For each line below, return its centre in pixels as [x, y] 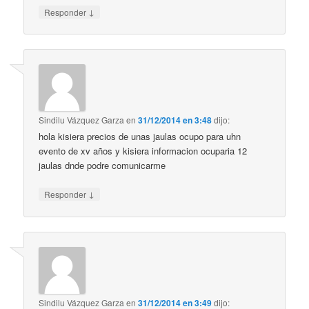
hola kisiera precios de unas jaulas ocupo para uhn [140, 137]
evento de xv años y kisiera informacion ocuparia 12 [143, 151]
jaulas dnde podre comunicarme [102, 166]
